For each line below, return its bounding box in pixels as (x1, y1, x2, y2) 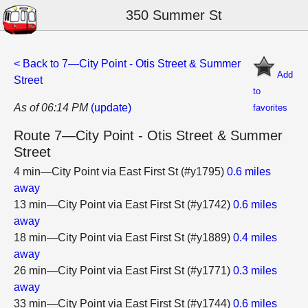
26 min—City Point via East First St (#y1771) (14, 265, 233, 276)
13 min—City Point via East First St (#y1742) (14, 199, 233, 210)
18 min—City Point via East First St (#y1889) (14, 232, 233, 243)
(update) (91, 102, 131, 113)
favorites (253, 102, 287, 113)
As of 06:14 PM (14, 102, 88, 113)
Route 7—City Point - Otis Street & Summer (14, 128, 283, 143)
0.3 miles (233, 265, 277, 276)
